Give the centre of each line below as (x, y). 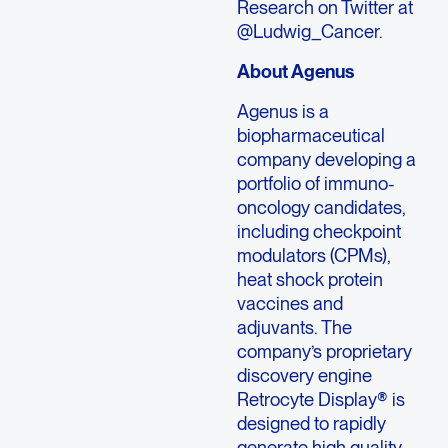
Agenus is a (282, 111)
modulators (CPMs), (313, 255)
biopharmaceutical (310, 135)
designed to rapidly (311, 423)
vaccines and (289, 303)
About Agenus (295, 71)
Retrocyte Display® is (320, 399)
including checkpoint (318, 231)
